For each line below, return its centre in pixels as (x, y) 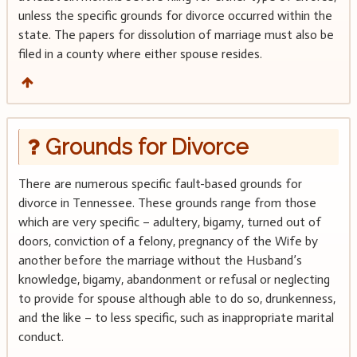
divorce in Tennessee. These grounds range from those (167, 202)
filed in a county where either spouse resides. (140, 54)
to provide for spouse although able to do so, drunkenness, (177, 298)
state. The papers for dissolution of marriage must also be (176, 35)
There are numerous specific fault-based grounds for (160, 183)
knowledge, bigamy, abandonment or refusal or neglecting (174, 279)
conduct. (41, 336)
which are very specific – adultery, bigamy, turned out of (169, 222)
